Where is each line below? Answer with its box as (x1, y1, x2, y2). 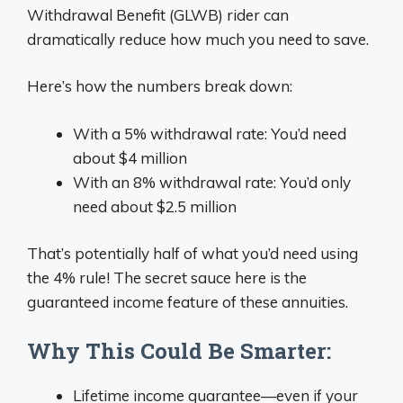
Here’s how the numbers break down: (27, 76, 292, 95)
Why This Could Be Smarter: (27, 336, 331, 365)
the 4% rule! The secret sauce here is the (27, 268, 307, 287)
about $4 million (73, 148, 187, 167)
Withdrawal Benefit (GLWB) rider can (27, 4, 289, 24)
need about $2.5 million (73, 196, 237, 216)
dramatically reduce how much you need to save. (27, 29, 369, 49)
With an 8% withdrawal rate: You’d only (73, 172, 351, 192)
